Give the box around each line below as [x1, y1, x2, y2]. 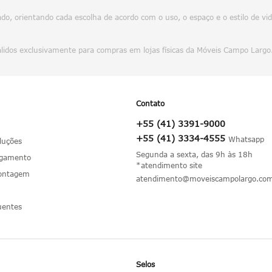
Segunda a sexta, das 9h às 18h [136, 150, 253, 159]
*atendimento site [136, 161, 202, 170]
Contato [136, 99, 165, 108]
